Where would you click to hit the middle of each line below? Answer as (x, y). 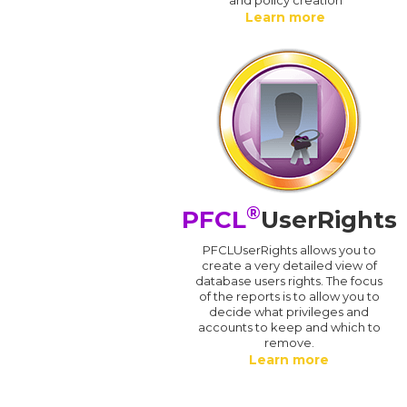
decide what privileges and (289, 311)
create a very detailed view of (289, 265)
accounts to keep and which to (289, 327)
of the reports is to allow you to (289, 296)
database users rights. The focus (289, 280)
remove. (289, 342)
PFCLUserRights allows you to (289, 249)
